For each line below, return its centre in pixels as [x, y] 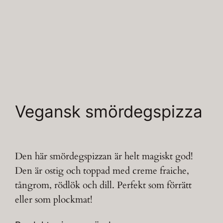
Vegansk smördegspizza [109, 111]
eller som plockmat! [54, 200]
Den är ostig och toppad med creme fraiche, [102, 171]
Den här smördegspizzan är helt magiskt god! [104, 157]
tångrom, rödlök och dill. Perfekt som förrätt [104, 185]
